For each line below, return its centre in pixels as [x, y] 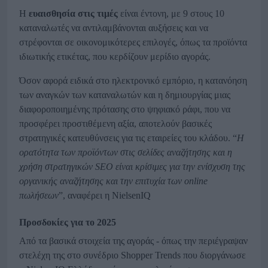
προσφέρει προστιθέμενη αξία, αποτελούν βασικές [115, 124]
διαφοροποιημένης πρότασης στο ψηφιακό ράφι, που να [125, 109]
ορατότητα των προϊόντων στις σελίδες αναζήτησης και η [126, 153]
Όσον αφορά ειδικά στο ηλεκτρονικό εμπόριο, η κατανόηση [133, 81]
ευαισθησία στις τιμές [73, 14]
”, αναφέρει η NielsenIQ [105, 196]
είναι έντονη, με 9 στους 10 [171, 14]
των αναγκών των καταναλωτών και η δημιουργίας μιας [125, 95]
